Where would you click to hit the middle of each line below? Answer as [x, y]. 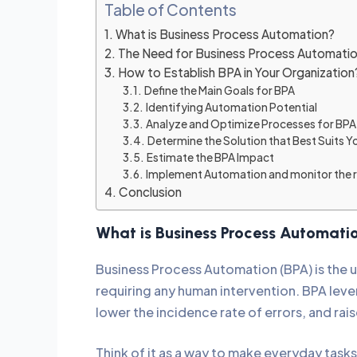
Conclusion [152, 192]
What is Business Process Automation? [227, 34]
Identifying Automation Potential [232, 108]
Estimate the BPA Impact [211, 158]
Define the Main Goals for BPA [220, 91]
